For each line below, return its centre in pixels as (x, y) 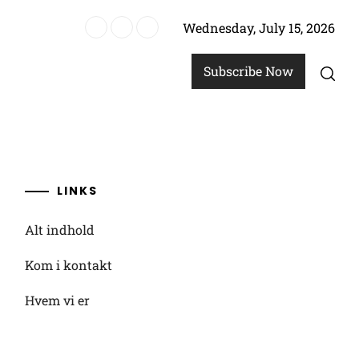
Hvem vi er (57, 300)
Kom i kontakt (68, 265)
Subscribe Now (248, 71)
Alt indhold (59, 230)
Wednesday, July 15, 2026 (259, 28)
